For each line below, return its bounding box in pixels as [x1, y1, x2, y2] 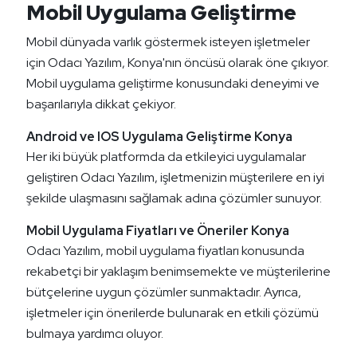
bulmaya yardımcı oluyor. [26, 325, 163, 343]
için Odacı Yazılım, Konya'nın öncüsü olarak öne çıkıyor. [26, 54, 329, 72]
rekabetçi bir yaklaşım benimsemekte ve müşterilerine [26, 263, 331, 280]
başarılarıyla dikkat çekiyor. [26, 96, 176, 113]
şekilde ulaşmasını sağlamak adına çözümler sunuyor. [26, 190, 322, 207]
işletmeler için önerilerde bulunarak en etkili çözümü [26, 304, 319, 322]
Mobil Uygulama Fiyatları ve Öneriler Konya [26, 222, 289, 240]
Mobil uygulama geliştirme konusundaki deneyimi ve [26, 75, 320, 92]
